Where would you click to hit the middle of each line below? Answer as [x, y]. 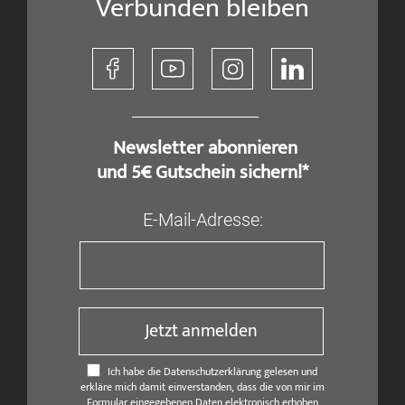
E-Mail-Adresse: [202, 219]
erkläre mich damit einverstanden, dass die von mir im [202, 386]
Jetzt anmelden [202, 331]
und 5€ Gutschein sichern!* [202, 172]
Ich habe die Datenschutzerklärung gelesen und [212, 371]
